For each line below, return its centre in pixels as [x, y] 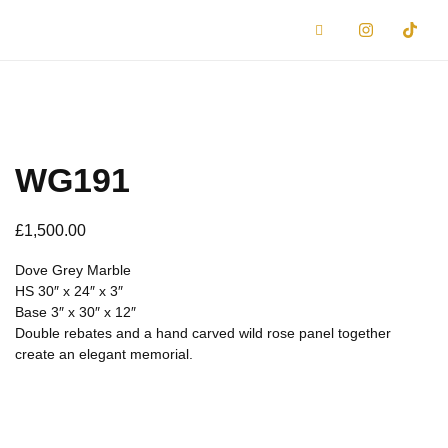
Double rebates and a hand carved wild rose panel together [203, 333]
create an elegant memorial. [104, 354]
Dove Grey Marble [73, 270]
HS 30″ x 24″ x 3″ [69, 291]
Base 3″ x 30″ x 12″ [75, 312]
